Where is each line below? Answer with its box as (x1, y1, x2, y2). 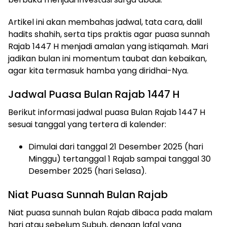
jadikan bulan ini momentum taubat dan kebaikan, (8, 53, 207, 64)
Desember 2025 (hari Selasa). (28, 165, 146, 177)
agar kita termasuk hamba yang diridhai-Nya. (8, 65, 188, 77)
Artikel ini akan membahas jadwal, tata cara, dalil (8, 16, 202, 28)
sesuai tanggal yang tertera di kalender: (8, 119, 166, 130)
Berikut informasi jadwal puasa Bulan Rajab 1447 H (8, 106, 205, 118)
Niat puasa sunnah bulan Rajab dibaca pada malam (8, 207, 212, 218)
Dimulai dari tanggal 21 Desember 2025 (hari (28, 141, 203, 153)
